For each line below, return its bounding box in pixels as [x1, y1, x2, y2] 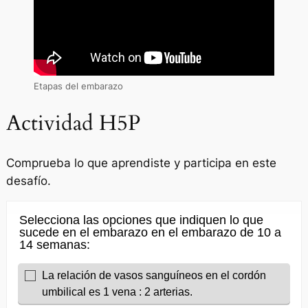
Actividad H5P [5, 108, 140, 137]
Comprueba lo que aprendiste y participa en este [5, 155, 276, 170]
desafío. [5, 173, 51, 188]
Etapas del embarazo [33, 81, 123, 92]
